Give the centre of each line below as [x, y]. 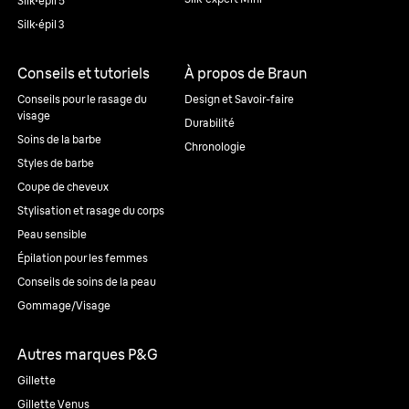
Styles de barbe [56, 163]
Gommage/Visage [64, 305]
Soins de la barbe [59, 139]
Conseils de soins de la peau [87, 282]
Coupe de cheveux [63, 187]
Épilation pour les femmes [83, 258]
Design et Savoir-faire [239, 99]
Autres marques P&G [88, 354]
